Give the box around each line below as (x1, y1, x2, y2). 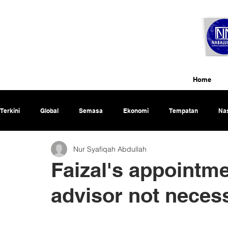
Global (40, 106, 59, 115)
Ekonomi (123, 106, 149, 115)
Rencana (20, 147, 46, 155)
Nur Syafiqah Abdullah (73, 144, 147, 154)
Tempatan (169, 106, 198, 115)
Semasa (79, 106, 103, 115)
